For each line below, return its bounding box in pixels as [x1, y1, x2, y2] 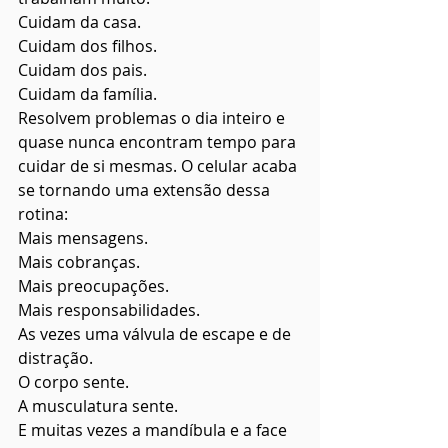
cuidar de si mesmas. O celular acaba [18, 155, 301, 178]
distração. [18, 347, 93, 370]
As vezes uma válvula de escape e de [18, 323, 295, 346]
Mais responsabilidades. [18, 299, 200, 322]
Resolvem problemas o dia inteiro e [18, 107, 289, 130]
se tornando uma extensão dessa [18, 179, 274, 202]
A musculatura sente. [18, 395, 178, 418]
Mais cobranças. [18, 251, 140, 274]
